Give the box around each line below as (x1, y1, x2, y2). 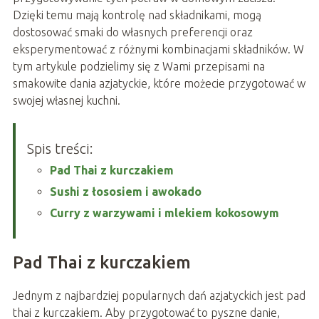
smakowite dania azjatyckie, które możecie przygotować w (12, 77, 305, 90)
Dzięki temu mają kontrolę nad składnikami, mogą (12, 9, 261, 22)
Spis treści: (26, 140, 93, 157)
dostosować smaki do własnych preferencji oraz (12, 26, 253, 39)
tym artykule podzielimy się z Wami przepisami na (12, 60, 265, 73)
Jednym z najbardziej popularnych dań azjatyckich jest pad (12, 289, 305, 303)
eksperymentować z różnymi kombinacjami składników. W (12, 43, 304, 56)
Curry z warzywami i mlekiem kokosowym (49, 206, 279, 220)
